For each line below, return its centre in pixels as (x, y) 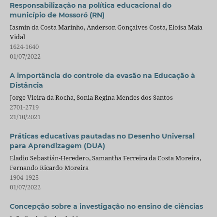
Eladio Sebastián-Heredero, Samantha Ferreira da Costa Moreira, (105, 158)
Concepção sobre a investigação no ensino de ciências (106, 207)
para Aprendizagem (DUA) (57, 146)
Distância (26, 85)
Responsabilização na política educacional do (90, 6)
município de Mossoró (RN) (57, 15)
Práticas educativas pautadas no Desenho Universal (102, 136)
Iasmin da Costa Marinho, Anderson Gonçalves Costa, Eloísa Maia (106, 27)
